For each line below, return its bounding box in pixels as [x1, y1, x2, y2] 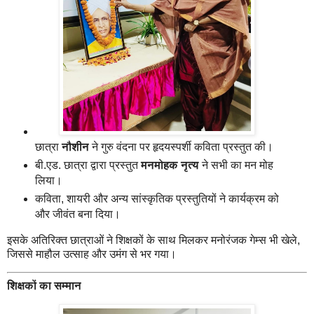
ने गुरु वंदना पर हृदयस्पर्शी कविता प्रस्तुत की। [88, 140, 273, 153]
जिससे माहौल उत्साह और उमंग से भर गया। [7, 247, 177, 260]
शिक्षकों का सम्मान [7, 280, 81, 292]
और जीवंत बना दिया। [34, 207, 121, 220]
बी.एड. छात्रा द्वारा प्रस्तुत [34, 158, 141, 171]
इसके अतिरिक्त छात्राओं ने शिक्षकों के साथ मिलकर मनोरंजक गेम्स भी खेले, [7, 233, 300, 246]
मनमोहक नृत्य [140, 158, 199, 171]
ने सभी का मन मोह [198, 158, 273, 171]
